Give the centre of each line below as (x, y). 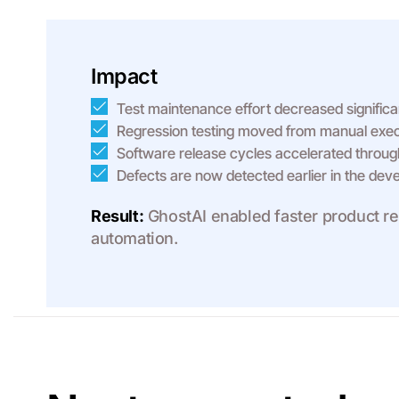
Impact (124, 76)
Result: (118, 216)
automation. (134, 238)
